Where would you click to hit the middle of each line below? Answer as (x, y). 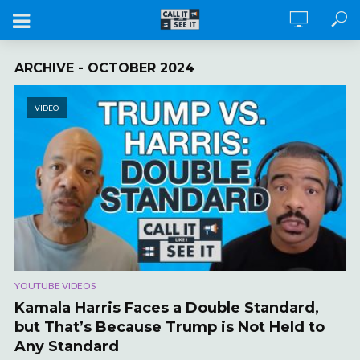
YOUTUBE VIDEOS (55, 286)
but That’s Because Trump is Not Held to (170, 327)
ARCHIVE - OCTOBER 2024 (104, 68)
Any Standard (67, 347)
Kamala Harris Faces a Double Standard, (167, 308)
